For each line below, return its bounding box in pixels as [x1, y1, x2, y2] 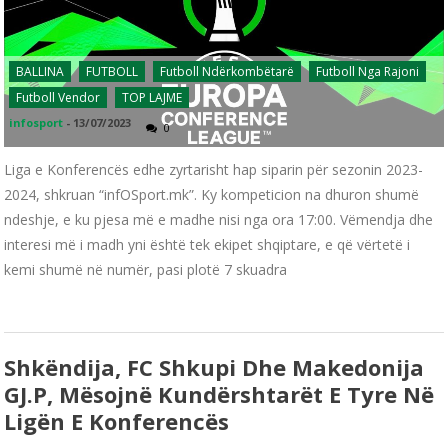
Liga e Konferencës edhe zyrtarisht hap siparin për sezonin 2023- [4, 159, 424, 179]
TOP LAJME [122, 88, 183, 106]
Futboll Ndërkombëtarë [160, 62, 295, 80]
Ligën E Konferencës [4, 405, 230, 436]
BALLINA [16, 62, 65, 80]
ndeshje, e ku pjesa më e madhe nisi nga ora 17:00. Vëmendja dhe [4, 209, 434, 229]
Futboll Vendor [16, 88, 101, 106]
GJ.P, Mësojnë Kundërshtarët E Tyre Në [4, 378, 435, 409]
